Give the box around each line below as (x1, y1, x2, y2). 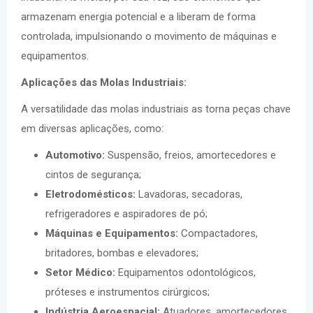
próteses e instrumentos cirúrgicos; (45, 286, 210, 298)
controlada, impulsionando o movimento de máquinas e (21, 30, 277, 43)
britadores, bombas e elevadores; (45, 247, 198, 259)
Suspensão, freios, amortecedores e (105, 149, 276, 161)
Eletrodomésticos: (45, 188, 136, 201)
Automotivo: (45, 149, 105, 161)
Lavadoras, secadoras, (136, 188, 242, 201)
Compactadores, (178, 227, 258, 240)
